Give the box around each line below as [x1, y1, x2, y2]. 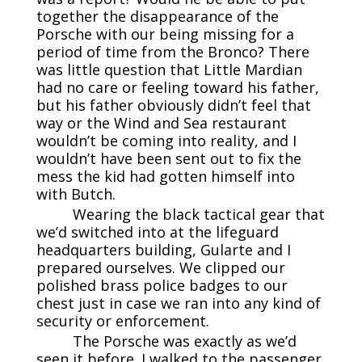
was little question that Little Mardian [36, 59, 302, 79]
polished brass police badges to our [36, 275, 288, 295]
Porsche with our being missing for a [36, 23, 294, 44]
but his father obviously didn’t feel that [36, 95, 311, 115]
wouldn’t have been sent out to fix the [36, 148, 301, 168]
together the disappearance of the [36, 6, 279, 26]
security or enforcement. [36, 310, 209, 330]
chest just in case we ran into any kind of [36, 293, 321, 313]
